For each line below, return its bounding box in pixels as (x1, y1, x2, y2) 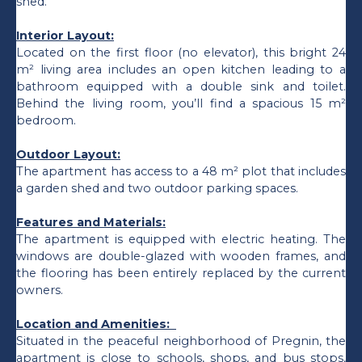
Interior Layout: (16, 27, 114, 43)
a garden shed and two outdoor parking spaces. (16, 180, 298, 196)
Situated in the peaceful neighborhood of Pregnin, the (16, 333, 346, 348)
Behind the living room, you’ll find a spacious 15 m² (16, 95, 346, 111)
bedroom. (16, 112, 76, 128)
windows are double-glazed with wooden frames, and (16, 248, 346, 263)
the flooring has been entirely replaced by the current (16, 265, 346, 280)
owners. (16, 282, 63, 297)
